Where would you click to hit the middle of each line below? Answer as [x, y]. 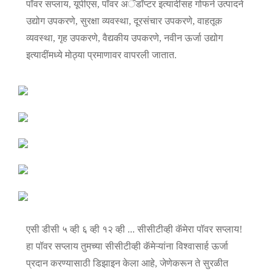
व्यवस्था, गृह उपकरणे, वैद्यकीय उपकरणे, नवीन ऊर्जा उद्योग [124, 38]
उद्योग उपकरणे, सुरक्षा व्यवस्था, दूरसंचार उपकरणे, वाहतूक [124, 21]
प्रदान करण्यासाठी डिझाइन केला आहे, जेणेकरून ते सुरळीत [127, 263]
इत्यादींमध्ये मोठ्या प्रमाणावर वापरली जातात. [101, 55]
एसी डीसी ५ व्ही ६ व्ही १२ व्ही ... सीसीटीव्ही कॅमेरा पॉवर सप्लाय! [134, 229]
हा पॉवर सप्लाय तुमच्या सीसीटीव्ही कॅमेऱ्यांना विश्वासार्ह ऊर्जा [127, 246]
